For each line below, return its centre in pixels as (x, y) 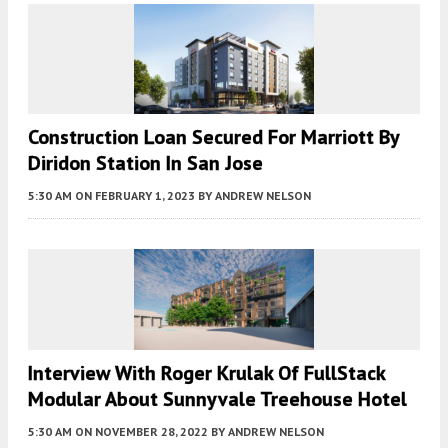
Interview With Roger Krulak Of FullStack (206, 373)
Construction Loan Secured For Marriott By (213, 137)
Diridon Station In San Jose (145, 163)
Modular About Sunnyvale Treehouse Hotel (217, 399)
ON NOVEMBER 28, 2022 (141, 432)
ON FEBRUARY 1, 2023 (135, 196)
